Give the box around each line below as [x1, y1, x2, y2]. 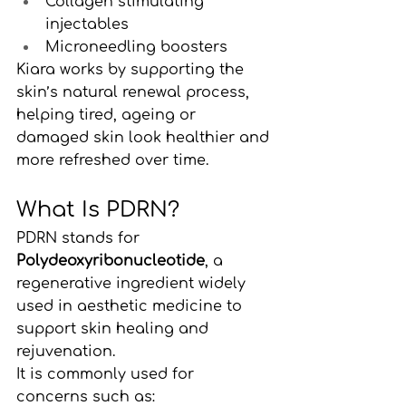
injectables [45, 15, 129, 33]
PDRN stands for [16, 229, 144, 246]
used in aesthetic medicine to [16, 297, 246, 314]
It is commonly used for [16, 365, 198, 382]
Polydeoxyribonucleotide [16, 252, 205, 269]
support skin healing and [16, 320, 213, 337]
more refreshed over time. [16, 151, 208, 169]
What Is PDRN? [16, 197, 179, 222]
